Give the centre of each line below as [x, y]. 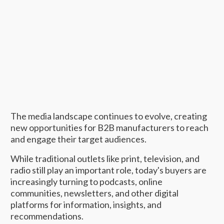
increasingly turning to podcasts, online [86, 182]
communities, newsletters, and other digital [94, 193]
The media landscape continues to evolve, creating [109, 116]
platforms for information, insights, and [86, 205]
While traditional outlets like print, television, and [105, 159]
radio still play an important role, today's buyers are [108, 170]
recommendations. [47, 216]
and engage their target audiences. [78, 139]
